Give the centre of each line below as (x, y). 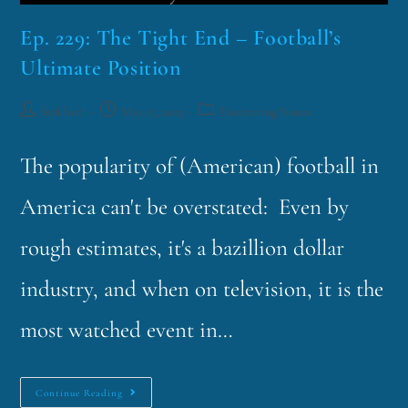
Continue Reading (80, 393)
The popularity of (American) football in (200, 166)
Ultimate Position (101, 68)
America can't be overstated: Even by (185, 207)
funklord (63, 112)
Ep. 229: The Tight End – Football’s (181, 38)
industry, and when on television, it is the (202, 289)
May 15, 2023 (153, 112)
